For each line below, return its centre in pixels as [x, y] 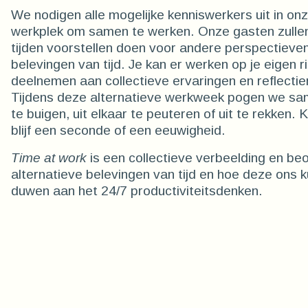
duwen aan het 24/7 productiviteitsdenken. [137, 191]
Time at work [51, 158]
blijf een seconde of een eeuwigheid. [118, 130]
